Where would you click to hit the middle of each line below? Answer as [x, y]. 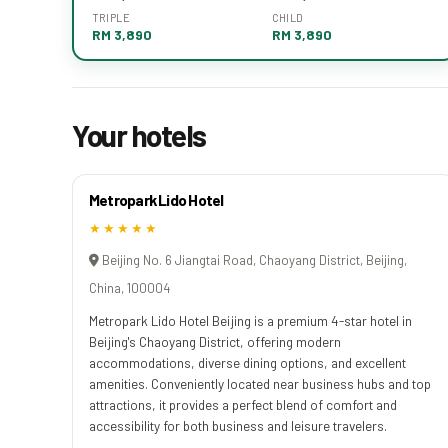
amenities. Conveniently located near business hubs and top [260, 383]
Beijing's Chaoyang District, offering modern [215, 341]
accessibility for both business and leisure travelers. [238, 425]
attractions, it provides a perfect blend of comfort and [243, 404]
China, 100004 [129, 287]
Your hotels [139, 134]
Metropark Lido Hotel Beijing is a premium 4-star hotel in [250, 320]
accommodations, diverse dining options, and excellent [247, 362]
